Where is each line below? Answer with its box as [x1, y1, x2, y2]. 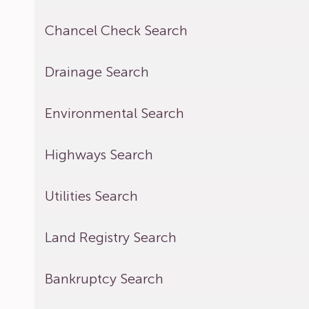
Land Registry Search [45, 229, 177, 246]
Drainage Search [45, 63, 150, 80]
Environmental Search [45, 105, 185, 121]
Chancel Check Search [45, 22, 188, 39]
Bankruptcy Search [45, 270, 164, 287]
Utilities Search [45, 188, 139, 204]
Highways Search [45, 146, 154, 163]
